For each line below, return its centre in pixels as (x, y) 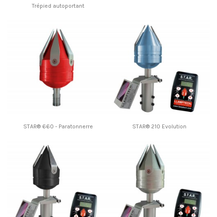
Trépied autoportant (58, 6)
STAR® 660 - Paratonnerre (58, 127)
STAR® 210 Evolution (159, 127)
